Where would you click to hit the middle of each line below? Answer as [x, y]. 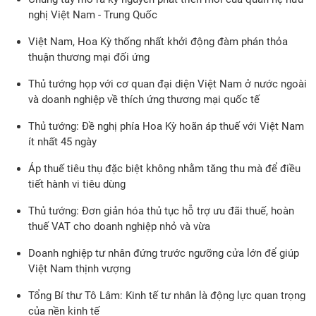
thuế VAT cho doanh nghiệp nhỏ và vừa [119, 226]
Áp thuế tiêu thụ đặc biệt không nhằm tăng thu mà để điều [164, 169]
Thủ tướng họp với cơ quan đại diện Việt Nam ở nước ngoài [168, 84]
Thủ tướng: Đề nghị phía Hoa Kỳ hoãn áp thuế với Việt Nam [166, 126]
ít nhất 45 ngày [62, 142]
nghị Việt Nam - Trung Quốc [93, 15]
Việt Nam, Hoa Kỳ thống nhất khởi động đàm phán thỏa [158, 42]
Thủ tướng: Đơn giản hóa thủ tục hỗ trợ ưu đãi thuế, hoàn [161, 211]
